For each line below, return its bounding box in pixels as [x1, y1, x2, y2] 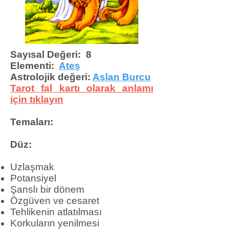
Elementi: [10, 60, 59, 71]
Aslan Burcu [93, 72, 151, 82]
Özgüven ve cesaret [10, 195, 99, 206]
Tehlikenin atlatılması [10, 207, 102, 217]
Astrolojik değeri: [10, 72, 93, 82]
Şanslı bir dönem [10, 184, 84, 195]
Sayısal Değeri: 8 [10, 49, 91, 60]
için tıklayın [10, 94, 63, 105]
